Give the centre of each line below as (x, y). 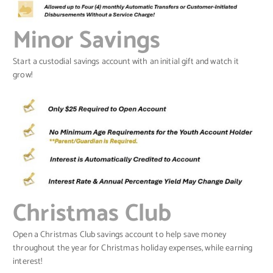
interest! (28, 262)
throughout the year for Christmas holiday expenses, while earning (133, 249)
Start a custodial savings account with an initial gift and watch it (126, 62)
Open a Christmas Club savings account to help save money (119, 235)
